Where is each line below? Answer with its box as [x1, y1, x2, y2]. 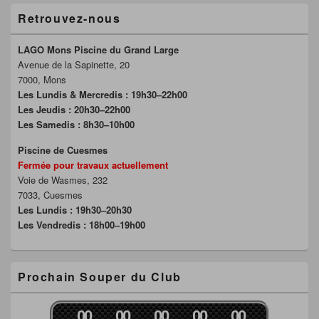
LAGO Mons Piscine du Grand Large [18, 42, 179, 56]
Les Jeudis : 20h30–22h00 [18, 102, 130, 116]
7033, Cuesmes [18, 187, 83, 202]
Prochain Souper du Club [18, 268, 182, 285]
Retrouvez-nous [18, 9, 121, 26]
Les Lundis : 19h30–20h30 [18, 202, 132, 216]
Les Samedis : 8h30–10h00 [18, 117, 135, 131]
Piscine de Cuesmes [18, 142, 108, 157]
